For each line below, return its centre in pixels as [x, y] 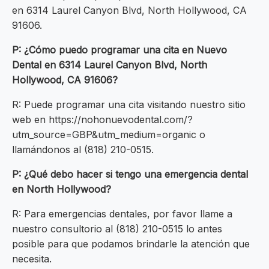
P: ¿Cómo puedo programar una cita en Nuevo [119, 50]
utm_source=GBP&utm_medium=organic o [109, 135]
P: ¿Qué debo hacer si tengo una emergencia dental [130, 174]
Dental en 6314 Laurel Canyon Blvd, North [110, 65]
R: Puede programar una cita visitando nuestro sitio [129, 105]
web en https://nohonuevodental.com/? [102, 120]
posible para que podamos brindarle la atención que [131, 244]
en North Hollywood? [62, 189]
